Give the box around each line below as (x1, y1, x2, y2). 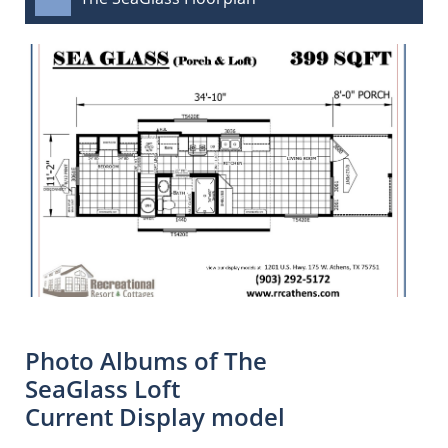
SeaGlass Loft (25, 372, 180, 405)
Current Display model (25, 400, 285, 433)
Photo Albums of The (25, 344, 267, 377)
